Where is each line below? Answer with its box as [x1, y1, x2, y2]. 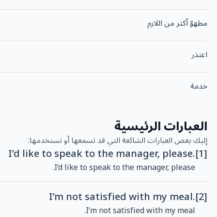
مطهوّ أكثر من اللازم [147, 15, 207, 32]
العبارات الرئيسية [114, 114, 207, 139]
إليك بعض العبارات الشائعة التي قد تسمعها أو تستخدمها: [28, 132, 207, 149]
